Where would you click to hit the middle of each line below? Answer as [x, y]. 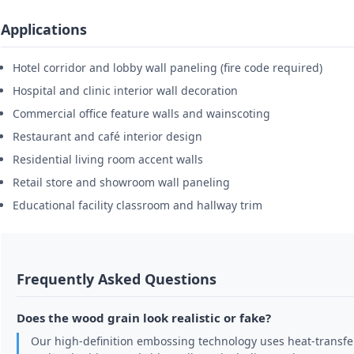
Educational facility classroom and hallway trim [137, 205]
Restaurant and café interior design [107, 137]
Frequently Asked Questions [117, 279]
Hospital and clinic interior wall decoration [125, 91]
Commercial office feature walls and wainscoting [141, 114]
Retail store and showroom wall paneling [121, 183]
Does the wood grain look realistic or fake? [144, 318]
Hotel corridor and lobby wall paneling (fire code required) [168, 68]
